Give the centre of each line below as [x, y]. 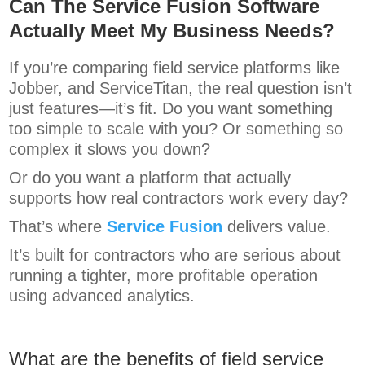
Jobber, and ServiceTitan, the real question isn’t [181, 88]
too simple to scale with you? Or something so [176, 129]
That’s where [58, 227]
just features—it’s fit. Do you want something [171, 109]
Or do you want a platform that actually [150, 178]
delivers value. [277, 227]
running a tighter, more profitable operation [164, 276]
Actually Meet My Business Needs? [172, 31]
